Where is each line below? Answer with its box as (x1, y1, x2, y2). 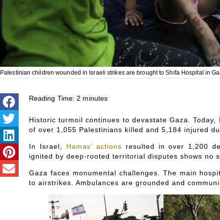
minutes (82, 94, 108, 102)
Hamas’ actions (66, 142, 122, 150)
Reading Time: (28, 94, 75, 102)
